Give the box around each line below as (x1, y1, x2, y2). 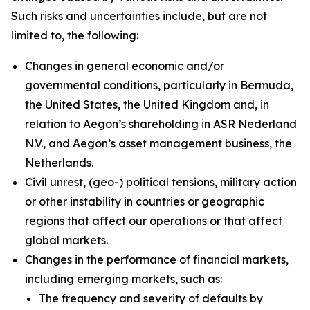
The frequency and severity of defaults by (39, 291, 263, 305)
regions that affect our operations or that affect (25, 214, 282, 228)
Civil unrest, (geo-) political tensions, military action (25, 175, 297, 189)
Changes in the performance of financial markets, (25, 253, 289, 266)
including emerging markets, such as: (25, 272, 222, 286)
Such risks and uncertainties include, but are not (11, 9, 267, 23)
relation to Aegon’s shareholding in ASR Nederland (25, 117, 297, 131)
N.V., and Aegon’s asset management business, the (25, 136, 292, 150)
